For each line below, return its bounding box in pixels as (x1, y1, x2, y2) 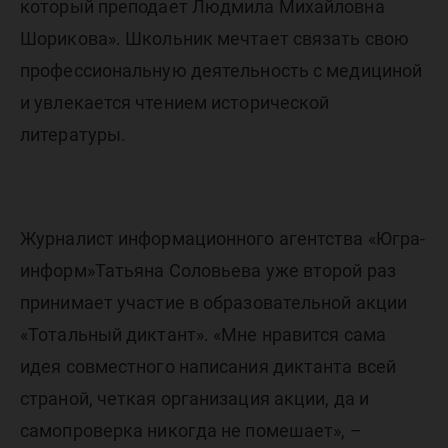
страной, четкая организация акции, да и (20, 388, 369, 409)
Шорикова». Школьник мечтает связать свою (20, 28, 410, 49)
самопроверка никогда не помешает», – (20, 420, 362, 441)
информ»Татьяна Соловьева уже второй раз (20, 260, 396, 281)
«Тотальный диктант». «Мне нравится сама (20, 324, 386, 345)
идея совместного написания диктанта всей (20, 356, 397, 377)
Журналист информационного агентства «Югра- (20, 228, 426, 249)
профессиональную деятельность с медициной (20, 60, 423, 81)
